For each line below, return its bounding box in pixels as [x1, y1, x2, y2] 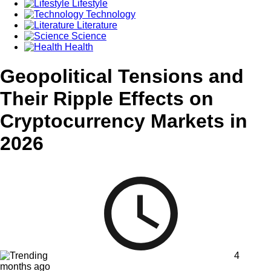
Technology [83, 8, 135, 19]
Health [62, 41, 93, 52]
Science [69, 30, 106, 41]
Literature [74, 19, 117, 30]
